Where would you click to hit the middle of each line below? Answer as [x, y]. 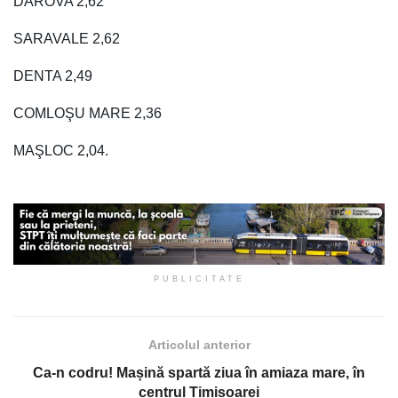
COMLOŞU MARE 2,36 [88, 113]
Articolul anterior [199, 345]
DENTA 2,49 [53, 76]
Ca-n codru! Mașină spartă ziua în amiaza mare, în [199, 373]
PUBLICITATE [199, 279]
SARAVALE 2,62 [67, 38]
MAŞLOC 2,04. [61, 150]
